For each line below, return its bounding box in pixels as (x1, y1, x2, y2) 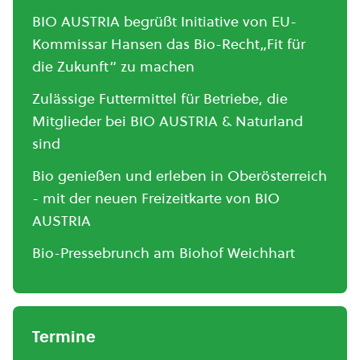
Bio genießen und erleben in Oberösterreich (32, 165, 327, 186)
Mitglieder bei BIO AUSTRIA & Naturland (32, 110, 303, 131)
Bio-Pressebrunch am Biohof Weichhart (32, 242, 295, 263)
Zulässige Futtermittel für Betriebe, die (32, 88, 288, 108)
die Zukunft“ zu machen (32, 55, 194, 76)
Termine (32, 325, 96, 348)
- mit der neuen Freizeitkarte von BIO (32, 187, 280, 208)
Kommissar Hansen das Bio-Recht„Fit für (32, 33, 305, 54)
